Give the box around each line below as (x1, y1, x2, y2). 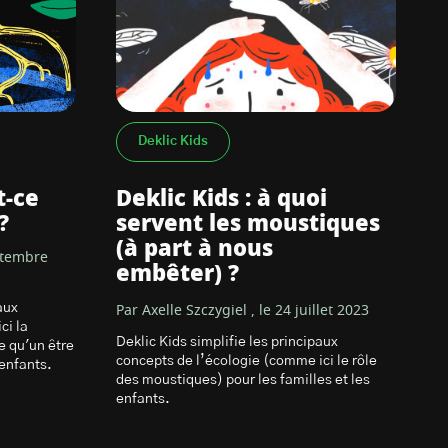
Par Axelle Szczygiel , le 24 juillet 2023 (116, 304, 369, 318)
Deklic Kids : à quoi (116, 188, 327, 210)
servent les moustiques (116, 213, 380, 235)
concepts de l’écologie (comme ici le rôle (116, 354, 377, 368)
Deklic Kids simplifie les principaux (116, 335, 338, 349)
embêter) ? (116, 263, 239, 285)
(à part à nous (116, 238, 273, 260)
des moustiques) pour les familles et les (116, 373, 370, 387)
